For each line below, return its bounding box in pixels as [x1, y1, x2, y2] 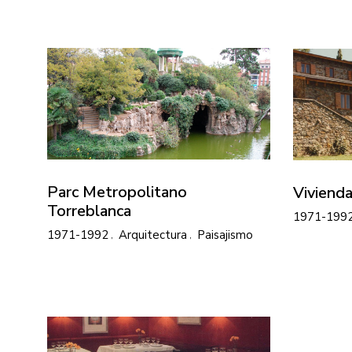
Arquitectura [119, 226, 187, 243]
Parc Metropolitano [47, 181, 187, 203]
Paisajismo [197, 226, 253, 243]
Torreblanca [47, 200, 131, 222]
